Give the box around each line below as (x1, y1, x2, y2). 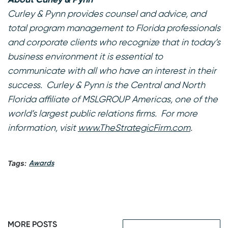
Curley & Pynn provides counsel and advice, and (8, 8, 206, 19)
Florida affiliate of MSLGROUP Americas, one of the (8, 93, 218, 104)
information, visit (8, 122, 78, 133)
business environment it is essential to (8, 50, 163, 62)
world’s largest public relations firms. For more (8, 107, 197, 119)
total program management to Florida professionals (8, 22, 220, 33)
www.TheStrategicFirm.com (78, 122, 190, 133)
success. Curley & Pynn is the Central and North (8, 79, 205, 90)
